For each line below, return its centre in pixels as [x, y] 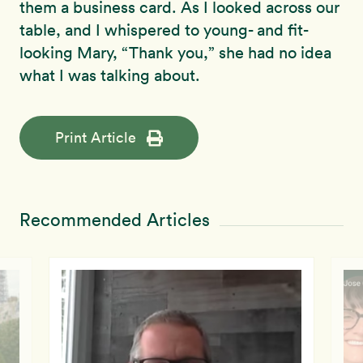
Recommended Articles [115, 220]
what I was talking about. [110, 76]
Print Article [96, 138]
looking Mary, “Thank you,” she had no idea [175, 53]
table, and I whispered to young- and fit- [164, 30]
